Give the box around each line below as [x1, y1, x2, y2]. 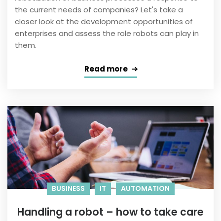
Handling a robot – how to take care [17, 205, 204, 220]
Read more [84, 64, 128, 74]
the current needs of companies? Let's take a [15, 4, 183, 15]
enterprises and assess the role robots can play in [15, 28, 199, 39]
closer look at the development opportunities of [15, 16, 193, 27]
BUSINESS [51, 184, 85, 194]
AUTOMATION [120, 184, 170, 194]
